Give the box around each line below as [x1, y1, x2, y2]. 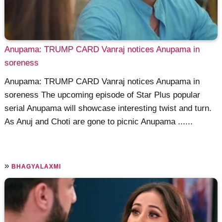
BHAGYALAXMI [11, 163, 61, 170]
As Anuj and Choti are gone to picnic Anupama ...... [4, 117, 193, 127]
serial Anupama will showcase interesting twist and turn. [4, 104, 212, 113]
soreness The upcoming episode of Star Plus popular [4, 90, 201, 100]
